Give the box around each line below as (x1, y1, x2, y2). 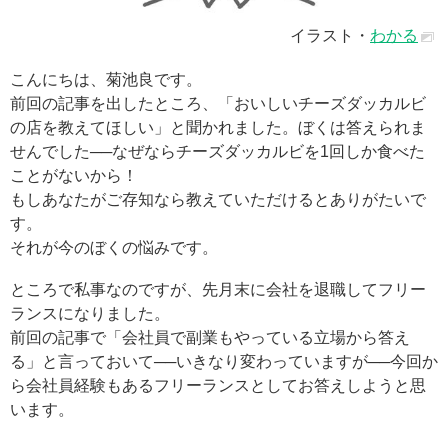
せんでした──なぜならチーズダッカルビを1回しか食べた (10, 143, 425, 161)
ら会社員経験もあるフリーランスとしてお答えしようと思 (10, 377, 426, 395)
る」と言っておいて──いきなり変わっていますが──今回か (10, 353, 438, 371)
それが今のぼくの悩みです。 (10, 239, 218, 257)
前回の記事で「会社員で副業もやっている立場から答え (10, 329, 410, 347)
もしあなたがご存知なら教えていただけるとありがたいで (10, 191, 426, 209)
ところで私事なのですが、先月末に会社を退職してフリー (10, 281, 426, 299)
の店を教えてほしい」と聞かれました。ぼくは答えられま (10, 119, 426, 137)
